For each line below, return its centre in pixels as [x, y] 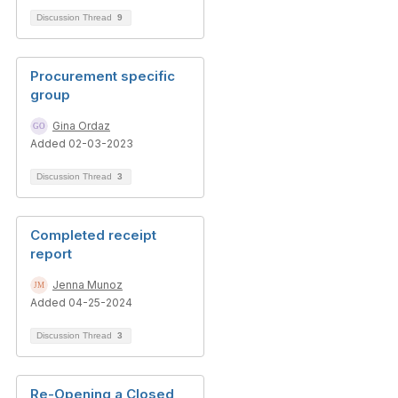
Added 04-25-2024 [81, 302]
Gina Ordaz [81, 126]
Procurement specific [103, 76]
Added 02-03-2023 [82, 143]
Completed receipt [93, 235]
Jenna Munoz [88, 285]
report [51, 254]
